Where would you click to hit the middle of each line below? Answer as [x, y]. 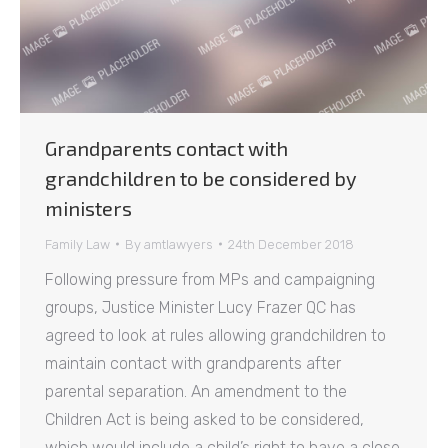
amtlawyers [178, 244]
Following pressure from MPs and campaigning [210, 279]
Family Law [77, 244]
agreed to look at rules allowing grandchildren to [215, 335]
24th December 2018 [291, 244]
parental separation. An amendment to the [196, 391]
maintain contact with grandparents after [193, 363]
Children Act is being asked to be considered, [204, 419]
